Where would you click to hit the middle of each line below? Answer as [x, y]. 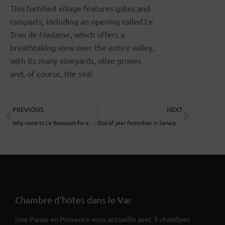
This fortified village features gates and [80, 8]
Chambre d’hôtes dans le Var [73, 200]
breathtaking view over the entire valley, [82, 47]
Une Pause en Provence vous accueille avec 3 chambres [102, 219]
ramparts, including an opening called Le [82, 21]
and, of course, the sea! [51, 74]
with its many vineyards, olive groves [76, 61]
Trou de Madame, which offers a [67, 34]
